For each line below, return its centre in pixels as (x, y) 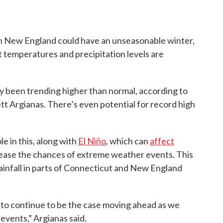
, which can (128, 141)
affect (162, 141)
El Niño (92, 141)
